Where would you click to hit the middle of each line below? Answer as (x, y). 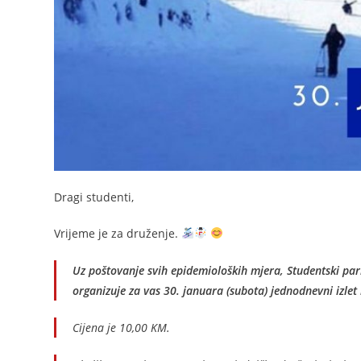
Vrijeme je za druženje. (118, 234)
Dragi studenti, (94, 197)
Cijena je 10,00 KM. (122, 328)
